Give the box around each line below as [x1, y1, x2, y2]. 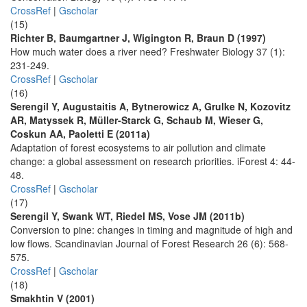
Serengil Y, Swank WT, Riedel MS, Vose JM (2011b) [10, 209, 245, 223]
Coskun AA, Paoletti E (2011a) [10, 127, 150, 140]
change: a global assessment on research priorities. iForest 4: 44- [10, 154, 295, 168]
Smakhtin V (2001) [10, 291, 95, 305]
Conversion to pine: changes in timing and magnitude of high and [10, 223, 293, 236]
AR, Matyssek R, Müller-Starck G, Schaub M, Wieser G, [10, 113, 263, 127]
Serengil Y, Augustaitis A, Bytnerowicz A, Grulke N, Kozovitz [10, 99, 291, 113]
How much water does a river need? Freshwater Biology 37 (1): [10, 45, 285, 58]
